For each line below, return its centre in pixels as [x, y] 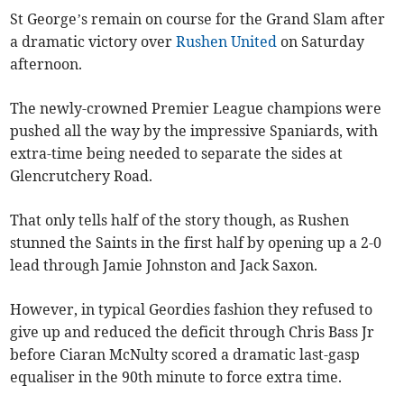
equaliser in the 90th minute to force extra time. [176, 377]
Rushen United [227, 42]
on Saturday [321, 42]
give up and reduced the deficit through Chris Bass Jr [193, 332]
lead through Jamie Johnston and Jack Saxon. [164, 266]
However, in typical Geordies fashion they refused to [192, 310]
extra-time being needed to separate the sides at [177, 154]
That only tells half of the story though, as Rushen [180, 220]
